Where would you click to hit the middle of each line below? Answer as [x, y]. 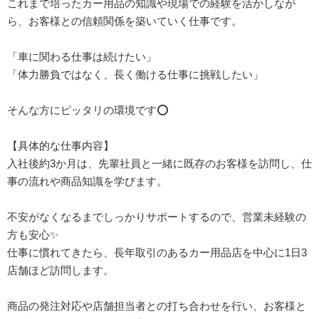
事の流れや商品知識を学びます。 [87, 181]
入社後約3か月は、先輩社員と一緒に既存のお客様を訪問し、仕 [159, 163]
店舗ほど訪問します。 [61, 270]
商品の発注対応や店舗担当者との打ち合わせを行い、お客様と [157, 305]
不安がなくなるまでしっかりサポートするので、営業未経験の [157, 216]
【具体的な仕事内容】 [61, 145]
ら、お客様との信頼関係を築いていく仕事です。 [125, 21]
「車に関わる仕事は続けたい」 [82, 56]
